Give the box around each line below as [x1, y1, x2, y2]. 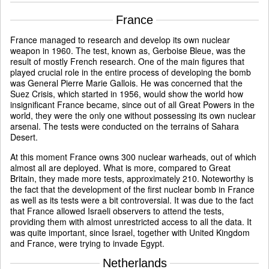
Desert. [10, 131, 38, 144]
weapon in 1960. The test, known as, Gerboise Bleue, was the [10, 44, 246, 57]
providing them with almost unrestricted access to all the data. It [10, 216, 252, 228]
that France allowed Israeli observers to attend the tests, [10, 205, 224, 217]
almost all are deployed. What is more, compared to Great [10, 162, 231, 174]
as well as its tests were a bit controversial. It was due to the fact [10, 194, 253, 207]
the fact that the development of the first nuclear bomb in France [10, 183, 255, 196]
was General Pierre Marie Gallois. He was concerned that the [10, 77, 243, 89]
